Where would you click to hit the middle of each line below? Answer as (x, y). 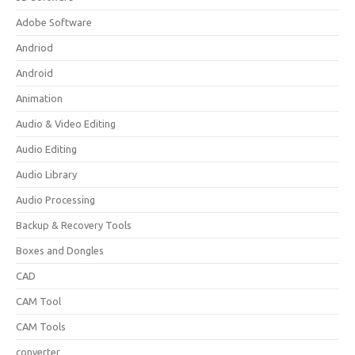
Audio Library (46, 174)
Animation (39, 98)
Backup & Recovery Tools (74, 225)
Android (34, 73)
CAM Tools (41, 326)
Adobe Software (54, 22)
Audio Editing (46, 149)
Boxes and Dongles (60, 250)
